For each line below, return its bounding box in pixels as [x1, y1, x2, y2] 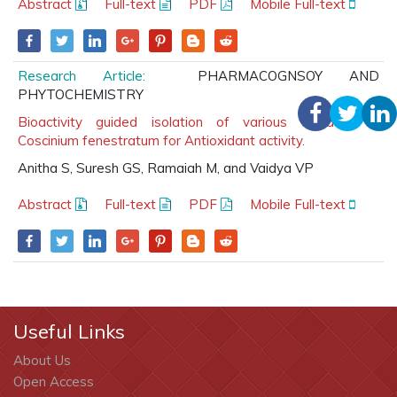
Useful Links [13, 319, 125, 344]
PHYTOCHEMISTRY [18, 86, 144, 103]
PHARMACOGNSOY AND [144, 67, 379, 84]
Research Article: [18, 67, 145, 84]
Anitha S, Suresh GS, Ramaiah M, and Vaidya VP [18, 160, 314, 176]
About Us [13, 352, 71, 369]
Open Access [13, 373, 94, 390]
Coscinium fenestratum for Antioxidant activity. [18, 132, 305, 149]
